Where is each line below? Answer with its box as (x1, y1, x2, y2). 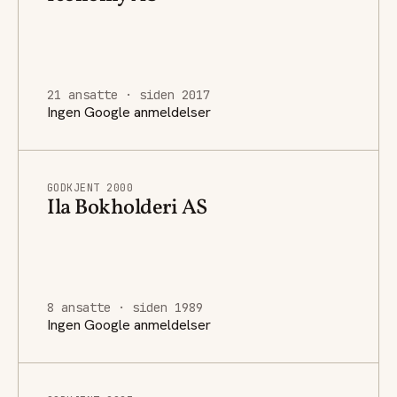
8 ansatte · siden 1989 (47, 299, 203, 315)
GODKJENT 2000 (47, 180, 134, 195)
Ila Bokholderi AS (47, 192, 207, 223)
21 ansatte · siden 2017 (47, 86, 210, 103)
